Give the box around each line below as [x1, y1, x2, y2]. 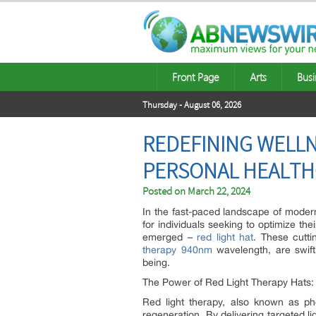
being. [142, 257, 170, 268]
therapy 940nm [142, 244, 212, 255]
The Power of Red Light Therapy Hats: [142, 276, 314, 288]
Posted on [142, 185, 188, 198]
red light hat [197, 231, 254, 243]
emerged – [142, 231, 197, 243]
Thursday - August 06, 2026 [142, 99, 241, 111]
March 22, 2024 [188, 185, 250, 198]
